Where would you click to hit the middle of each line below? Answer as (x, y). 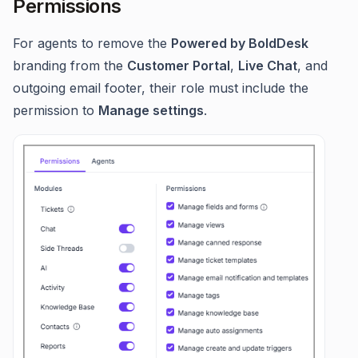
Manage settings (151, 111)
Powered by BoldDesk (240, 44)
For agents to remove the (92, 44)
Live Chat (268, 66)
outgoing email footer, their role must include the (161, 88)
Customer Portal (179, 66)
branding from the (70, 66)
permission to (56, 111)
